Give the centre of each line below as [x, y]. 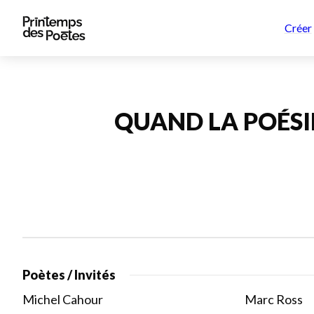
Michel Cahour [63, 299]
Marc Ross [274, 299]
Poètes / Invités [69, 275]
